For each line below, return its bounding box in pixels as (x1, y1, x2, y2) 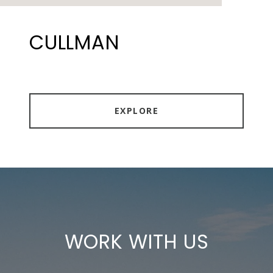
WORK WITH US (64, 228, 209, 256)
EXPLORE (114, 105, 159, 117)
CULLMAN (29, 29, 119, 57)
